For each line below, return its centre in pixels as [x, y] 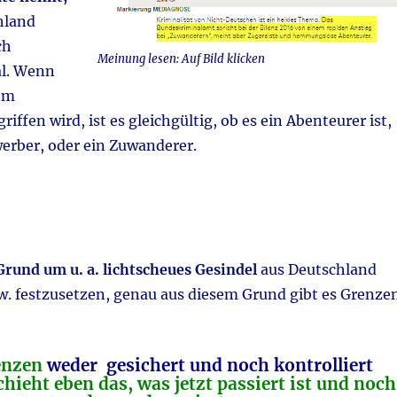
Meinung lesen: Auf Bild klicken [181, 58]
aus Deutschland [316, 270]
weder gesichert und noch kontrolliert [210, 366]
